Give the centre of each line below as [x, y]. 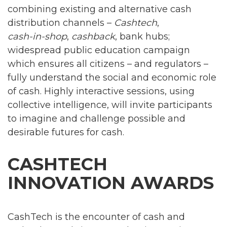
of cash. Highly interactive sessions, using [101, 91]
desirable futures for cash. [66, 132]
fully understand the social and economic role [112, 77]
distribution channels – [61, 23]
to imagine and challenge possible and [97, 118]
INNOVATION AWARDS [111, 183]
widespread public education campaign [99, 50]
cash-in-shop [37, 36]
